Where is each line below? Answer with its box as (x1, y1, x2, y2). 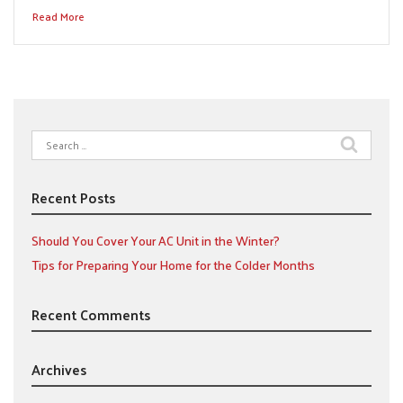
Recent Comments (31, 301, 150, 327)
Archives (31, 356, 86, 382)
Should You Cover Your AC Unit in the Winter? (31, 229, 280, 252)
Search (31, 128, 67, 150)
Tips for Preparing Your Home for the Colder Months (31, 254, 315, 276)
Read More (32, 6, 85, 26)
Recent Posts (31, 184, 115, 210)
